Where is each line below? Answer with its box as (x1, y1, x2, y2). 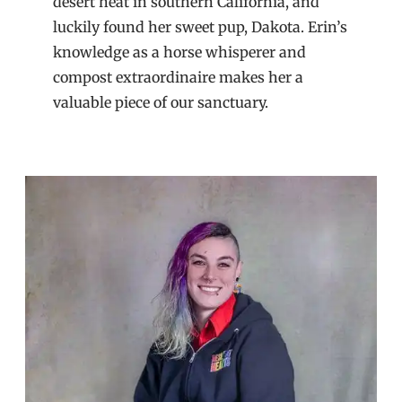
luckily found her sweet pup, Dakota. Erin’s (53, 18, 348, 37)
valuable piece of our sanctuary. (53, 93, 269, 112)
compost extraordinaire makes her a (53, 68, 304, 87)
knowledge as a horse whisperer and (53, 43, 307, 62)
